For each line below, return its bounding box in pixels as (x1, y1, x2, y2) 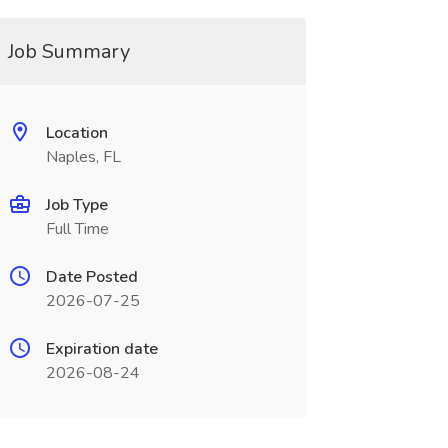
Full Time (45, 218, 109, 240)
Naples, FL (45, 146, 121, 168)
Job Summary (7, 38, 130, 65)
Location (45, 122, 108, 144)
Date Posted (45, 266, 138, 288)
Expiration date (45, 338, 158, 360)
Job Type (45, 194, 108, 216)
